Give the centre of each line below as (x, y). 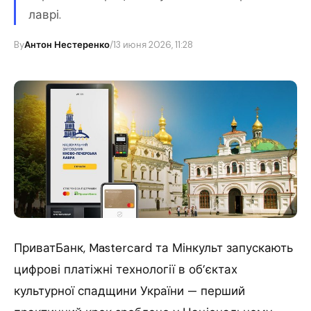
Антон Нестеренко (67, 45)
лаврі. (45, 15)
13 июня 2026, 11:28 (153, 45)
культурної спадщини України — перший (129, 291)
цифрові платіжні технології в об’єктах (126, 270)
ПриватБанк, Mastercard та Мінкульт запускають (153, 248)
